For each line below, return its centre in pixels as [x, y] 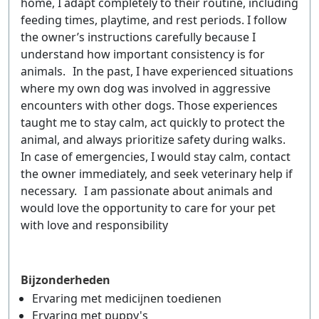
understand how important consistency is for [143, 54]
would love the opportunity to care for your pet [148, 208]
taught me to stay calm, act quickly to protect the [153, 122]
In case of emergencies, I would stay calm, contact [156, 157]
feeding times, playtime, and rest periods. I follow [154, 20]
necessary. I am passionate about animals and [147, 191]
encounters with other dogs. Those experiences [149, 105]
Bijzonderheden [66, 280]
